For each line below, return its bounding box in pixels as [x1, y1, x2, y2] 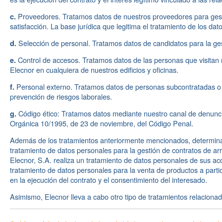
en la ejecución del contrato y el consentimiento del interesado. [10, 174, 207, 185]
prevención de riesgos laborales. [10, 91, 112, 102]
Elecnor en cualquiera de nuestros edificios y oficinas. [10, 64, 178, 75]
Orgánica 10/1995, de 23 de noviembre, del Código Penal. [10, 118, 193, 128]
